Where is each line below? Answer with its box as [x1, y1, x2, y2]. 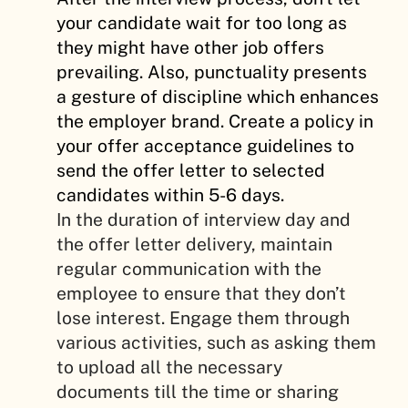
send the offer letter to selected [56, 159, 325, 180]
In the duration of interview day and [56, 209, 351, 229]
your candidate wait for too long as [56, 12, 347, 33]
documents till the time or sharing [56, 381, 339, 402]
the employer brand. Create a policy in [56, 110, 373, 131]
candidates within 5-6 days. [56, 184, 284, 205]
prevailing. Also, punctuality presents [56, 61, 367, 82]
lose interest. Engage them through [56, 307, 350, 328]
